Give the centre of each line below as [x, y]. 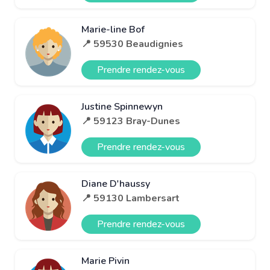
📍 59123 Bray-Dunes [131, 121]
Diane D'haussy [116, 184]
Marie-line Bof [113, 29]
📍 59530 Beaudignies [132, 44]
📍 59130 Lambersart [130, 198]
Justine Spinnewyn [122, 106]
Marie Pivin [105, 261]
